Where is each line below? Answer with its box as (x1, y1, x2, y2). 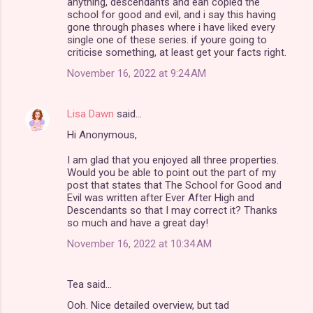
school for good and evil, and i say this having (67, 8, 276, 21)
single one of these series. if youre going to (67, 33, 267, 46)
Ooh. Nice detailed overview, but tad (67, 298, 229, 312)
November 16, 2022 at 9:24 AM (67, 66, 206, 80)
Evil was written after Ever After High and (67, 191, 254, 204)
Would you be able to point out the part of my (67, 166, 276, 179)
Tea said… (67, 277, 112, 291)
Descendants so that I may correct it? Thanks (67, 203, 277, 217)
